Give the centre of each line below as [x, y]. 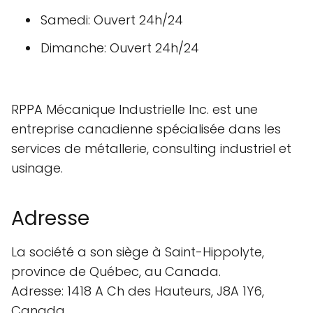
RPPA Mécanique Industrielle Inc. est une [134, 109]
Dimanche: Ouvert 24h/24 [120, 48]
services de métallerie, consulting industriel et [151, 148]
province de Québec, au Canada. [116, 271]
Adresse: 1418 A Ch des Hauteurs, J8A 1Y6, [138, 291]
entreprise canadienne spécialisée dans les [146, 129]
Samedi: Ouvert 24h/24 [112, 20]
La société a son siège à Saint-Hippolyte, [138, 252]
